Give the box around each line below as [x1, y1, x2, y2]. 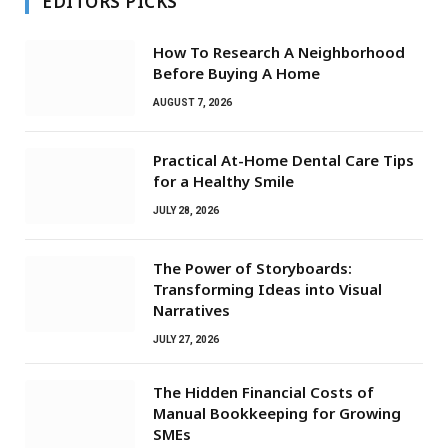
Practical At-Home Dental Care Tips [153, 149, 414, 170]
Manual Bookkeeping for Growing [153, 402, 401, 423]
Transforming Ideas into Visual [153, 278, 382, 299]
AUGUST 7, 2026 [153, 96, 232, 108]
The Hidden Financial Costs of [153, 381, 374, 402]
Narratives [153, 299, 230, 320]
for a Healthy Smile [153, 170, 294, 191]
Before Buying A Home [153, 62, 320, 83]
